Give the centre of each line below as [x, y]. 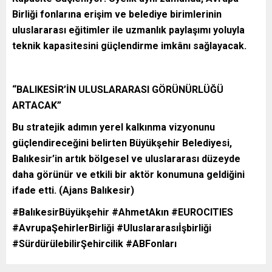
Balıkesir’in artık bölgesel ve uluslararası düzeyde [126, 158]
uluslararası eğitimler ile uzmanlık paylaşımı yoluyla [128, 30]
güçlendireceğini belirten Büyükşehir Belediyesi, [122, 143]
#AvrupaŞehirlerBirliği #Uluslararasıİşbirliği [112, 228]
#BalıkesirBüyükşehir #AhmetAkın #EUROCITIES [123, 212]
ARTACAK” [37, 105]
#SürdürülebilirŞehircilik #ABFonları [94, 243]
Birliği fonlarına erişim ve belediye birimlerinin [117, 14]
